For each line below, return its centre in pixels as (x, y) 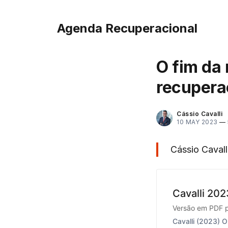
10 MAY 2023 (197, 122)
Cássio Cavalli (199, 114)
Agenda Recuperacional (127, 28)
